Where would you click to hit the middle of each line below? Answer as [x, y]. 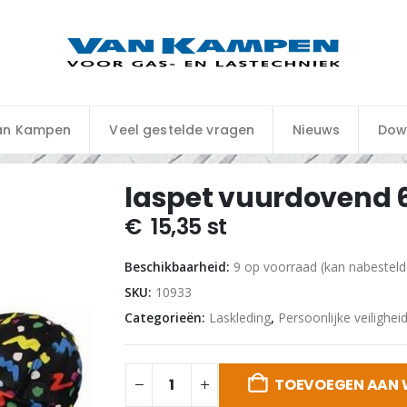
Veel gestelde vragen [182, 130]
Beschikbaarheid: [179, 267]
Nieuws [317, 130]
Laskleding [240, 318]
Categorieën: [167, 318]
